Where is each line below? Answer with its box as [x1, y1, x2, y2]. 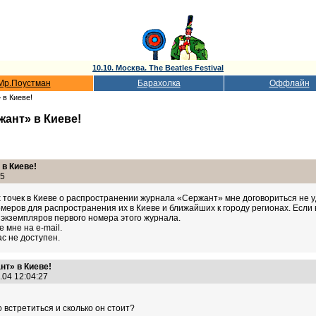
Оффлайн [269, 78, 310, 88]
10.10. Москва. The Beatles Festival [92, 63, 224, 72]
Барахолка [137, 78, 181, 88]
